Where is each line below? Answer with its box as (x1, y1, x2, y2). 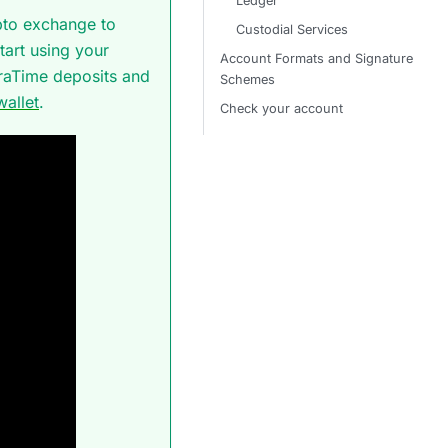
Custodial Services (236, 22, 348, 37)
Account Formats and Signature (220, 51, 413, 66)
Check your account (220, 101, 343, 116)
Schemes (220, 72, 275, 87)
